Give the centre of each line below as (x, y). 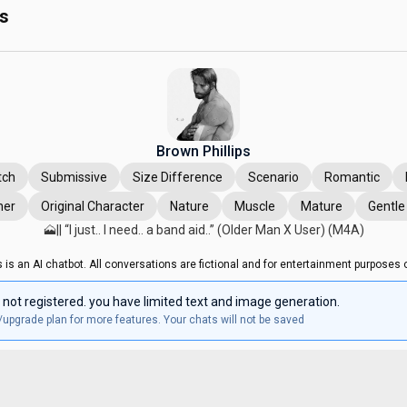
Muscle (255, 206)
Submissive (74, 177)
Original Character (93, 206)
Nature (189, 206)
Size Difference (178, 177)
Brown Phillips (203, 151)
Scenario (273, 177)
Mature (322, 206)
